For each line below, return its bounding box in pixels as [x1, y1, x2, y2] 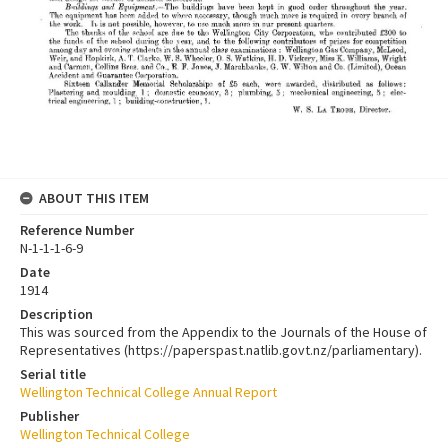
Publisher [20, 406, 79, 425]
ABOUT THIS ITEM [39, 188, 149, 207]
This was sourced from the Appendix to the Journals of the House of [20, 322, 427, 341]
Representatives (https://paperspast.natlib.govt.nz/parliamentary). [20, 340, 422, 359]
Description [20, 304, 93, 323]
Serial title [20, 364, 86, 383]
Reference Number [20, 220, 134, 239]
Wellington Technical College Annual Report [20, 382, 277, 401]
